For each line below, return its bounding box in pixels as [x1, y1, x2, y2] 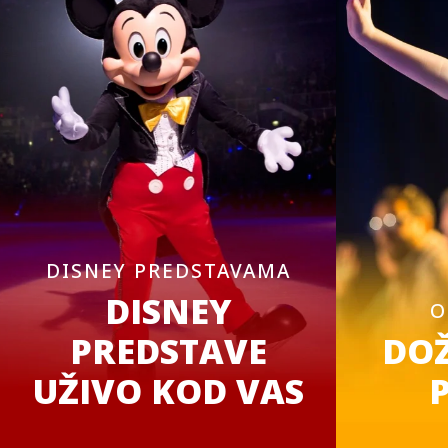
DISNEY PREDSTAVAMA [45, 257, 291, 284]
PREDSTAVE [69, 327, 267, 374]
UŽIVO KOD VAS [32, 367, 304, 414]
